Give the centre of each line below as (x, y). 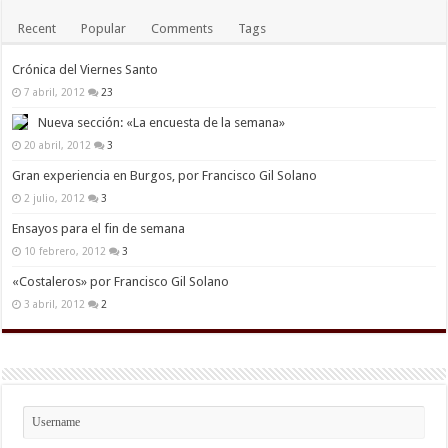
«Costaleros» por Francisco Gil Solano (121, 281)
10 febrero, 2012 (65, 250)
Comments (182, 28)
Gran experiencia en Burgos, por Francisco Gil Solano (165, 175)
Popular (104, 28)
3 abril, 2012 (55, 303)
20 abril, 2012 (58, 144)
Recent (37, 28)
